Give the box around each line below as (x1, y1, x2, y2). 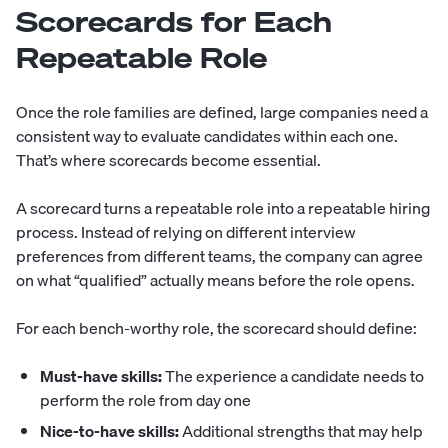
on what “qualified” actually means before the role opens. (16, 267, 415, 294)
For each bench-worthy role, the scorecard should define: (16, 315, 417, 342)
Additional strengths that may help (179, 418, 423, 445)
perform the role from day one (40, 387, 251, 414)
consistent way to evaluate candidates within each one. (16, 123, 398, 150)
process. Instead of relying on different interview (16, 219, 356, 246)
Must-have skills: (40, 363, 162, 390)
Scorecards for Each (16, 3, 332, 41)
